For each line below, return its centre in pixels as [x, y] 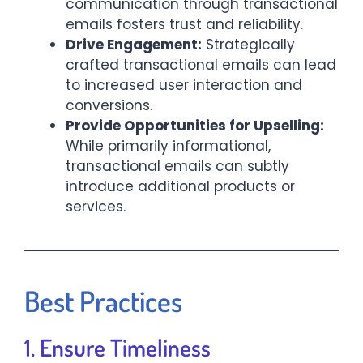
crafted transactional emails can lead [201, 65]
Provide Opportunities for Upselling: [195, 126]
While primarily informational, [168, 146]
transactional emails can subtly [177, 167]
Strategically [248, 45]
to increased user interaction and [184, 85]
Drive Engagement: [134, 45]
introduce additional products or [180, 187]
